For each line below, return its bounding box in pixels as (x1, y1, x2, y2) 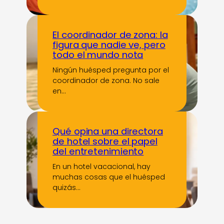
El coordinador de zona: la (52, 28, 168, 41)
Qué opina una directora (52, 124, 163, 137)
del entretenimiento (52, 144, 144, 157)
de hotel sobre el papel (52, 134, 157, 147)
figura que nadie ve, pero (52, 38, 165, 51)
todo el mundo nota (52, 48, 143, 61)
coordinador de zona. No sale (52, 75, 160, 85)
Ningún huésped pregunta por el (52, 64, 169, 75)
